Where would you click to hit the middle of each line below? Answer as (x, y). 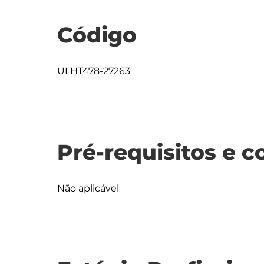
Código (97, 35)
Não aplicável (88, 188)
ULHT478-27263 (94, 71)
